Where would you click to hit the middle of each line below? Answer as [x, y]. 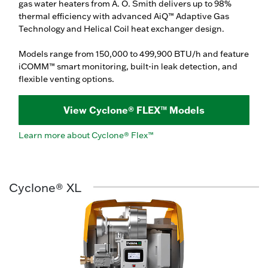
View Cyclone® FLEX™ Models [134, 110]
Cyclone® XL [45, 187]
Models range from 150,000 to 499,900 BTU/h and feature [134, 54]
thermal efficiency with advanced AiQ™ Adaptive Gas [124, 16]
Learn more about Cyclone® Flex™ [86, 135]
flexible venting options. [66, 79]
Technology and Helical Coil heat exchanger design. [122, 28]
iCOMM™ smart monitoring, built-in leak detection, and [128, 66]
